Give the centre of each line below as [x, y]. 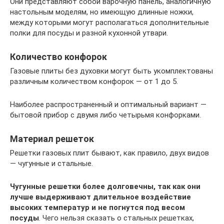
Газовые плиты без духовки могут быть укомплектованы [111, 71]
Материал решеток [52, 139]
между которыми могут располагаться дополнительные [109, 22]
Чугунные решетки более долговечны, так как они [105, 186]
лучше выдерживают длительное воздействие [100, 197]
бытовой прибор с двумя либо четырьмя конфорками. [105, 115]
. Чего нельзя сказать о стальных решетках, [116, 218]
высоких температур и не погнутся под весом [97, 207]
